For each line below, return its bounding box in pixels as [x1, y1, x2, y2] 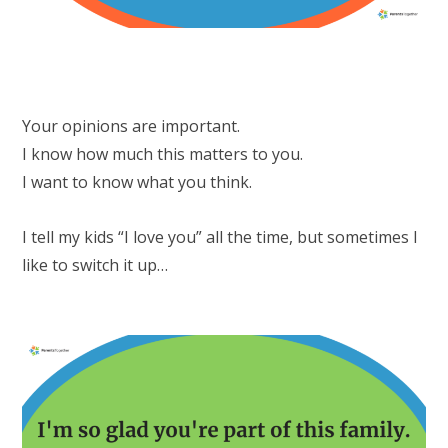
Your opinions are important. [22, 115, 240, 138]
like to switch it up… [22, 253, 168, 276]
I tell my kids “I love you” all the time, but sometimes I [22, 225, 418, 248]
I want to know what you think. [22, 171, 252, 194]
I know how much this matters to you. [22, 143, 303, 166]
